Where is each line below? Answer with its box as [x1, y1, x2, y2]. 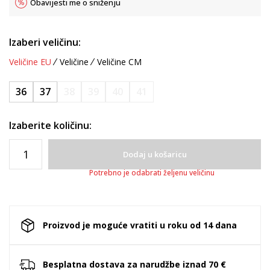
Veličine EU [9, 56, 51, 67]
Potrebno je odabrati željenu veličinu [89, 168, 215, 178]
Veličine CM [97, 56, 142, 67]
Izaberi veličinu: [9, 36, 81, 49]
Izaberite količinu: [9, 119, 92, 132]
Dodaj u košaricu [122, 149, 187, 160]
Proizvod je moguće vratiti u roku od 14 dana [43, 219, 237, 231]
